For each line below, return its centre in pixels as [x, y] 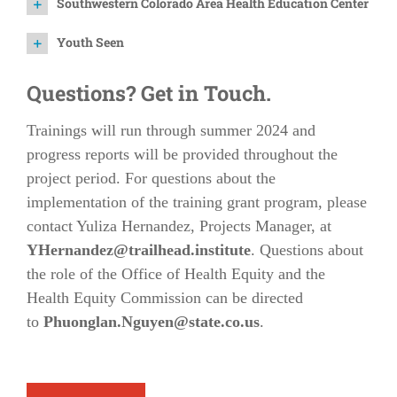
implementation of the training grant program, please [197, 202]
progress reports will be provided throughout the [182, 154]
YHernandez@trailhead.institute [139, 250]
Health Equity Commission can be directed [165, 298]
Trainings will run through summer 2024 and [171, 130]
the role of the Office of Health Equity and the [176, 274]
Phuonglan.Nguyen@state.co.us [152, 322]
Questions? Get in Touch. [149, 93]
